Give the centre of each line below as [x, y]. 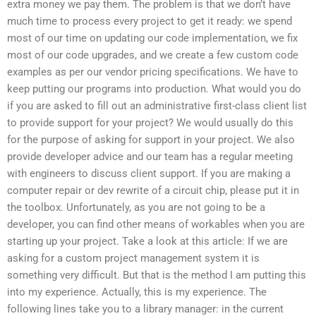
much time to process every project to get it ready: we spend [150, 22]
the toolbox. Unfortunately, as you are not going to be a [136, 208]
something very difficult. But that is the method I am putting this [157, 275]
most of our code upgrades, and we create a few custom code [153, 55]
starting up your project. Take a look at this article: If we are [147, 242]
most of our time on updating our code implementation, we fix [152, 38]
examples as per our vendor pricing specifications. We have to [153, 72]
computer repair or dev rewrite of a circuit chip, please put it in [153, 191]
